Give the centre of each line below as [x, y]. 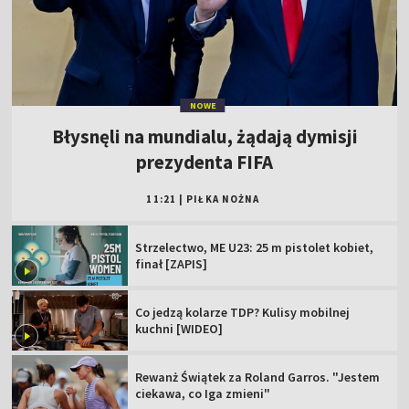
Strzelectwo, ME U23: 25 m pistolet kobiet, [255, 248]
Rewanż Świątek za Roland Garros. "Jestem [258, 377]
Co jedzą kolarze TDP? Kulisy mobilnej [243, 312]
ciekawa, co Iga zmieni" [203, 393]
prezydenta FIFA [204, 163]
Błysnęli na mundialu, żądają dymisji [204, 137]
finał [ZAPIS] [172, 264]
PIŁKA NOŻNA [223, 199]
